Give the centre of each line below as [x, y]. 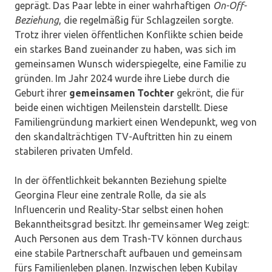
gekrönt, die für [209, 93]
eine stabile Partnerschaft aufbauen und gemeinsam [128, 253]
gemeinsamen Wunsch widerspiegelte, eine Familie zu [131, 64]
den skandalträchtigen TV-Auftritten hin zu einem [124, 137]
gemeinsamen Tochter [122, 93]
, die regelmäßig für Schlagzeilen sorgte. [146, 20]
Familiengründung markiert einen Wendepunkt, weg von [136, 122]
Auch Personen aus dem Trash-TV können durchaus [128, 239]
